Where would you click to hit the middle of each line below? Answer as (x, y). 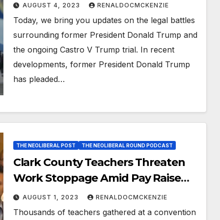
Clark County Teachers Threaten (99, 163)
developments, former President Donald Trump (101, 65)
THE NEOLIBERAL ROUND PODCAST (127, 146)
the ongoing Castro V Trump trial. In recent (94, 50)
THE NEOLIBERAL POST (46, 146)
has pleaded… (39, 79)
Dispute (34, 194)
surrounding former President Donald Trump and (105, 35)
